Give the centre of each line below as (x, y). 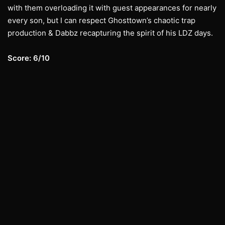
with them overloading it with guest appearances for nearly (112, 8)
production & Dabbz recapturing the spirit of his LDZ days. (110, 33)
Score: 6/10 (29, 58)
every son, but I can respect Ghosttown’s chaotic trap (101, 21)
